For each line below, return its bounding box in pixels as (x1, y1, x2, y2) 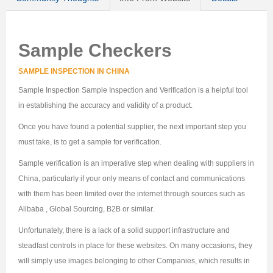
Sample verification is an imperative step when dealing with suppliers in (18, 159, 254, 168)
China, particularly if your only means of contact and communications (18, 174, 245, 183)
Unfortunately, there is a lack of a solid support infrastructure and (18, 226, 230, 235)
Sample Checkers (18, 40, 172, 61)
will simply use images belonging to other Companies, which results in (18, 257, 250, 266)
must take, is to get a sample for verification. (18, 138, 161, 147)
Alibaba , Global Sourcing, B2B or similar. (18, 205, 154, 214)
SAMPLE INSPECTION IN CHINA (18, 67, 130, 76)
